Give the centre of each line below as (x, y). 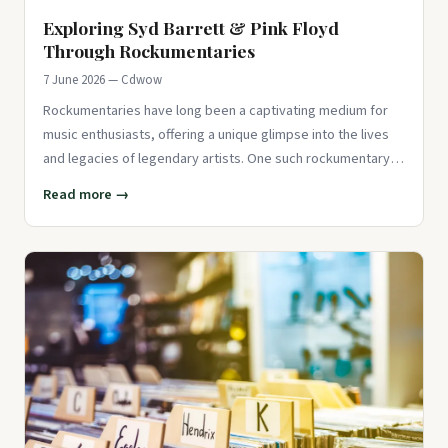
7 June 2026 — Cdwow (102, 79)
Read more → (86, 194)
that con (67, 182)
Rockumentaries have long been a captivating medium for (215, 110)
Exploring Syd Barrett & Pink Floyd (191, 27)
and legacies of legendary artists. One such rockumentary (216, 158)
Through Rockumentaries (149, 50)
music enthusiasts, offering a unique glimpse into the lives (216, 134)
